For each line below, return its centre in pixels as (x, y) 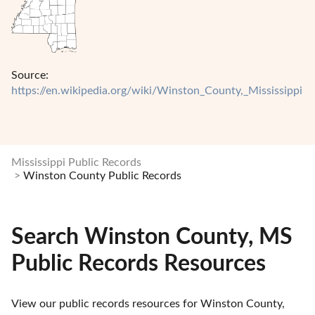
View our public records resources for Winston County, (148, 303)
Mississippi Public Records (76, 162)
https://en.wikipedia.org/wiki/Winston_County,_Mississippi (157, 90)
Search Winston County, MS (152, 237)
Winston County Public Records (102, 175)
